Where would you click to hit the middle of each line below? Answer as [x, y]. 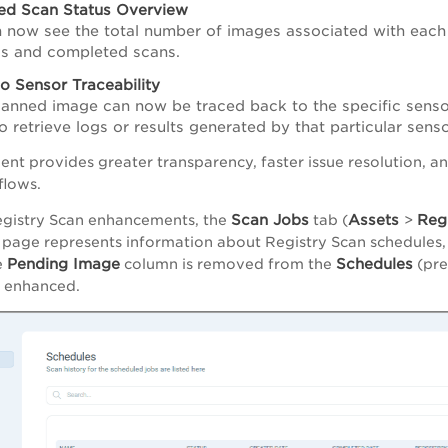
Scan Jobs [270, 220]
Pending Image [63, 264]
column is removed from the [228, 264]
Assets [376, 220]
